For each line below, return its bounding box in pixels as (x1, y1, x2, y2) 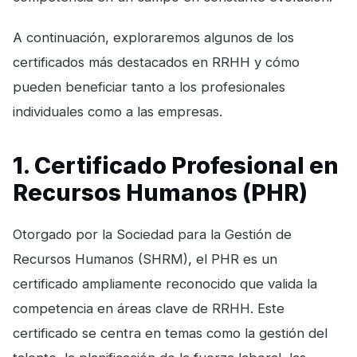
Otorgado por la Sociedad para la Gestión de (13, 226, 292, 242)
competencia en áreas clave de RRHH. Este (13, 300, 284, 316)
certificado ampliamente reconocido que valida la (13, 275, 317, 292)
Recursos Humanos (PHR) (13, 178, 308, 206)
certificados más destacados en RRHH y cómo (13, 53, 300, 70)
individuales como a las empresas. (13, 103, 222, 120)
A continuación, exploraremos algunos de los (13, 29, 294, 45)
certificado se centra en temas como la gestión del (13, 324, 328, 341)
